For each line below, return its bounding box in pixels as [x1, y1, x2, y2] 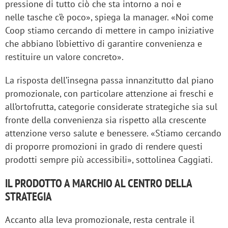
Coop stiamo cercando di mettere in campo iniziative [5, 24, 214, 37]
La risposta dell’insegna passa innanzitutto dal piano [5, 74, 214, 87]
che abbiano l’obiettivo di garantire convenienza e [5, 38, 202, 50]
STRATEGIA [5, 189, 52, 204]
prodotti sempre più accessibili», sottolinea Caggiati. [5, 154, 213, 166]
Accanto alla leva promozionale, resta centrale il [5, 214, 194, 226]
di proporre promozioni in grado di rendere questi [5, 140, 203, 153]
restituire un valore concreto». [5, 51, 124, 63]
